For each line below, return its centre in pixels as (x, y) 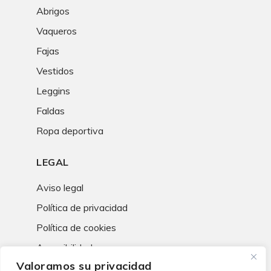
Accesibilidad (64, 248)
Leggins (53, 91)
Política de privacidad (82, 208)
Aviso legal (60, 188)
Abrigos (53, 11)
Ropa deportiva (70, 131)
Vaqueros (57, 31)
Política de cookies (76, 228)
